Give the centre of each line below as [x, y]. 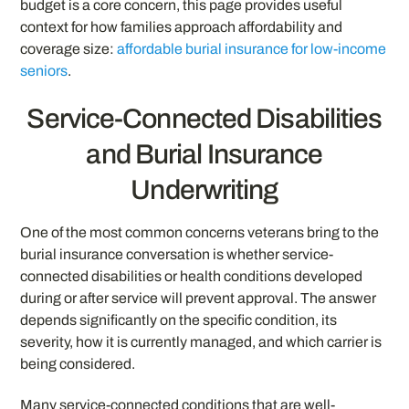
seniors [44, 71]
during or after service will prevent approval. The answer [199, 298]
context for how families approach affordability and [182, 27]
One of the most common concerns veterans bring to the [200, 232]
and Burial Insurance [204, 154]
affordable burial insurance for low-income [252, 49]
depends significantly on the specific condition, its [179, 320]
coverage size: [69, 49]
